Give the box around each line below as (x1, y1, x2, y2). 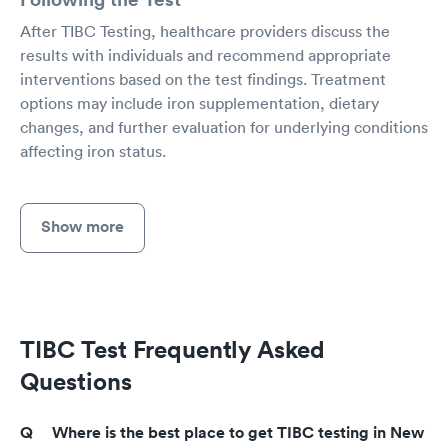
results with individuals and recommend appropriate (20, 44, 391, 65)
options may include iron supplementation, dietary (20, 92, 379, 113)
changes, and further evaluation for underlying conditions (20, 116, 428, 137)
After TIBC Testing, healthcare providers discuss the (20, 20, 390, 41)
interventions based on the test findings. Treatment (20, 68, 386, 89)
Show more (41, 215, 124, 237)
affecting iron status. (20, 140, 166, 161)
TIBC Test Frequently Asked (20, 333, 325, 364)
